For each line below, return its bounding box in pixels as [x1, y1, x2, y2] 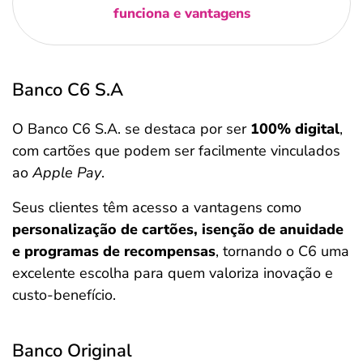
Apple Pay [32, 163, 101, 182]
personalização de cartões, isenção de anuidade [12, 220, 344, 239]
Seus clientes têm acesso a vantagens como [12, 198, 301, 217]
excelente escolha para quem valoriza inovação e [12, 263, 333, 283]
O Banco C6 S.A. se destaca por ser [12, 119, 250, 139]
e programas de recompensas [12, 241, 216, 261]
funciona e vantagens [113, 4, 250, 23]
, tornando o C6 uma [216, 241, 349, 261]
